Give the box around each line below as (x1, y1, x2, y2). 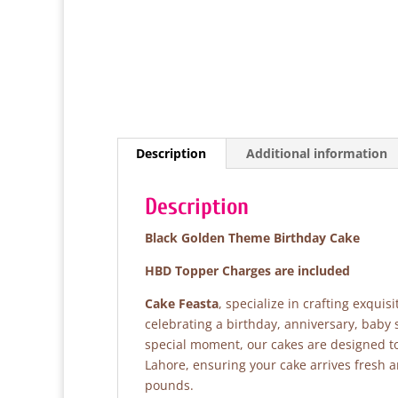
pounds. (145, 377, 194, 394)
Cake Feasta (145, 295, 219, 312)
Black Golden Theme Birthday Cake (145, 229, 360, 246)
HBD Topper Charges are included (145, 262, 350, 279)
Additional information (246, 145, 387, 162)
